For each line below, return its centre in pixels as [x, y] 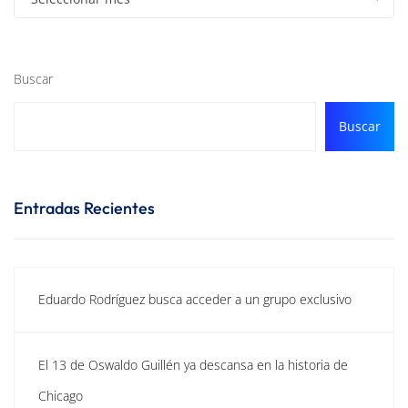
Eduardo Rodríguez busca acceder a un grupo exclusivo [195, 299]
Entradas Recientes [84, 208]
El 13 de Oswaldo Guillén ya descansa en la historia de [193, 364]
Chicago [61, 395]
